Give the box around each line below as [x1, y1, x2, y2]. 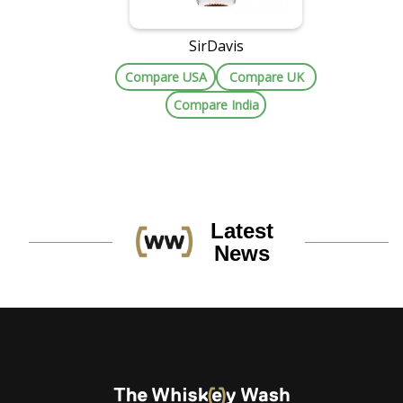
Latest [210, 219, 274, 244]
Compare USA [124, 68, 207, 86]
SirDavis [188, 36, 244, 57]
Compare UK [228, 68, 304, 86]
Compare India [173, 96, 259, 114]
